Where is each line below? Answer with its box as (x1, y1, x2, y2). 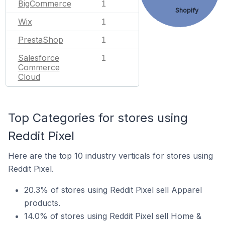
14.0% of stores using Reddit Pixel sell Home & (24, 211, 201, 221)
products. (24, 198, 60, 208)
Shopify (175, 6, 199, 14)
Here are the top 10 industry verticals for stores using (8, 151, 213, 161)
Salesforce (18, 53, 59, 63)
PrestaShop (18, 35, 63, 45)
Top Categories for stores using (8, 110, 188, 125)
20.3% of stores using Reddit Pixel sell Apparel (24, 185, 202, 195)
